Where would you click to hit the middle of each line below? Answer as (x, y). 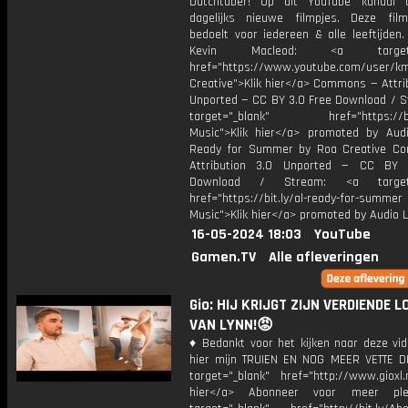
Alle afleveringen (324, 257)
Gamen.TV (224, 257)
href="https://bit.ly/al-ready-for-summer (296, 199)
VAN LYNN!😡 (231, 325)
